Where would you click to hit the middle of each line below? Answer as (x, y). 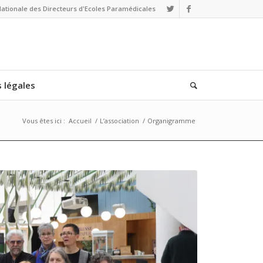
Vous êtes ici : (44, 121)
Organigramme (171, 121)
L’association (119, 121)
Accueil (80, 121)
